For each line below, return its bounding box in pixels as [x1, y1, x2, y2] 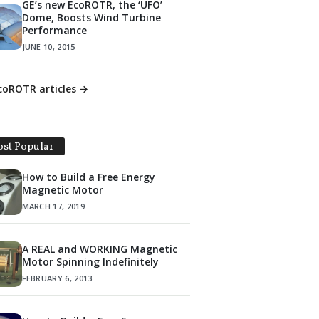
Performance [21, 23, 87, 38]
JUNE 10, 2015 [21, 41, 75, 53]
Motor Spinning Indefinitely [21, 254, 159, 268]
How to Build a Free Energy [21, 169, 155, 184]
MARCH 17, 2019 [21, 200, 85, 211]
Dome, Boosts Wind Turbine [21, 11, 161, 25]
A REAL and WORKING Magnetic [21, 241, 177, 256]
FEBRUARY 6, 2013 [21, 272, 93, 283]
